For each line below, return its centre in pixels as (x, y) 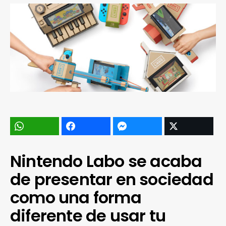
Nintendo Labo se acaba (106, 161)
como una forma (76, 197)
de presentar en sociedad (112, 179)
